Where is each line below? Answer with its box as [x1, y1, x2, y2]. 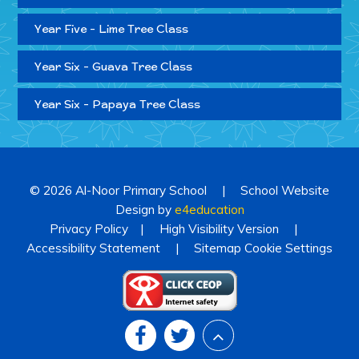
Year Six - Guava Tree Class [34, 58, 192, 75]
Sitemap [194, 240, 242, 256]
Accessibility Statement [26, 240, 160, 256]
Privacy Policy [49, 221, 128, 237]
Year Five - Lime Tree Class [34, 21, 188, 38]
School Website [240, 183, 330, 199]
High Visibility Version [159, 221, 279, 237]
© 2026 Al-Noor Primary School [29, 183, 210, 199]
